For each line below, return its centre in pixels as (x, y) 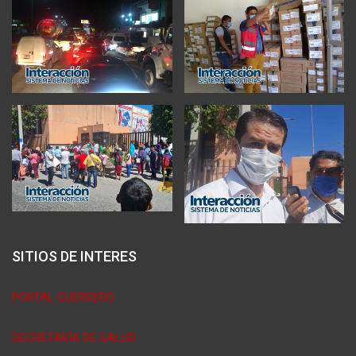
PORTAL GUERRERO (63, 297)
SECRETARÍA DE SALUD (74, 337)
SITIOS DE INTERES (74, 256)
